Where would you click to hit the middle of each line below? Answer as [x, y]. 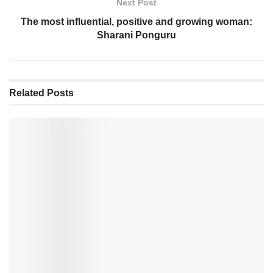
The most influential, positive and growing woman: [136, 22]
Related [27, 93]
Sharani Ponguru [136, 35]
